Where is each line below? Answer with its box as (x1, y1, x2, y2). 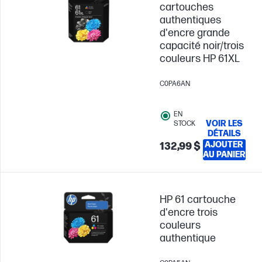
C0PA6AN (160, 80, 190, 88)
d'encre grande (160, 27, 230, 39)
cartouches (160, 1, 213, 13)
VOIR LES (205, 119, 243, 129)
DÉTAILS (207, 129, 241, 139)
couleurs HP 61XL (160, 53, 240, 65)
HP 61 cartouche (160, 194, 236, 206)
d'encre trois (160, 206, 218, 219)
